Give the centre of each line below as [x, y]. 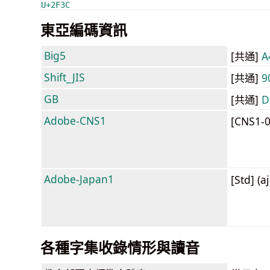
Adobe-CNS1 [75, 120]
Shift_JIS [64, 77]
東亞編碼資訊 [84, 30]
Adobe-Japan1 [79, 179]
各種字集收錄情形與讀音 [120, 247]
